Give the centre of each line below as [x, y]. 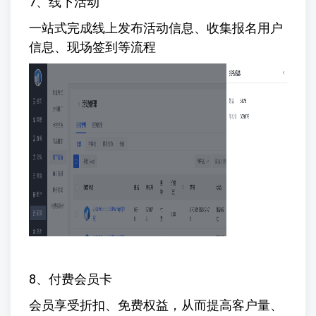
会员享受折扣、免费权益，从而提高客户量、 [156, 305]
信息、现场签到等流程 [92, 47]
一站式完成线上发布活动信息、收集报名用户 [156, 28]
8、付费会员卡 [70, 279]
